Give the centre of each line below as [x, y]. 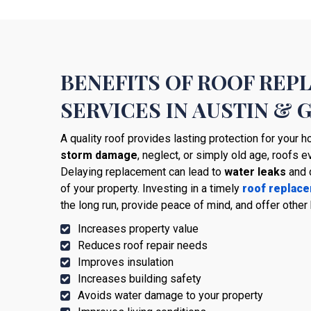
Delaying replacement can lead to [142, 172]
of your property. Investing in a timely [151, 189]
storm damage [99, 155]
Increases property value [138, 229]
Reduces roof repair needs [143, 246]
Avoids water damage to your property [170, 296]
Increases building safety [140, 279]
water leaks [255, 172]
